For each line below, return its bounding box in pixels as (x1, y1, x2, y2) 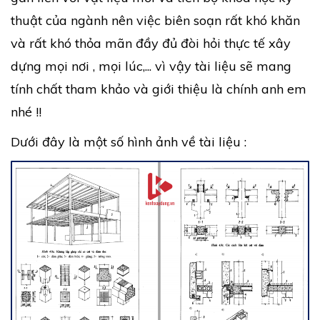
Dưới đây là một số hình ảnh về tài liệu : (11, 134, 246, 150)
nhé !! (11, 104, 41, 120)
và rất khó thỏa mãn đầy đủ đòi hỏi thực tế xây (11, 35, 291, 51)
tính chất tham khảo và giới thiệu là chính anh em (11, 81, 306, 97)
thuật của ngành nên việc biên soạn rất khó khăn (11, 12, 300, 29)
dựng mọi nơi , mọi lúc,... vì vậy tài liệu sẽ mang (11, 58, 291, 74)
